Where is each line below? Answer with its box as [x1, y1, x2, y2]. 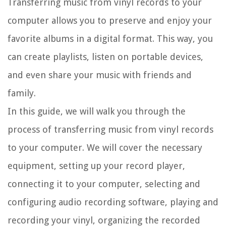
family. [8, 88, 36, 99]
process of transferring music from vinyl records [8, 124, 213, 135]
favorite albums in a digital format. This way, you [8, 33, 213, 44]
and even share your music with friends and [8, 70, 192, 81]
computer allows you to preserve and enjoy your [8, 15, 212, 26]
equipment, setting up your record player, [8, 160, 185, 172]
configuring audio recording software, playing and [8, 197, 218, 208]
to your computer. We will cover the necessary [8, 142, 202, 153]
